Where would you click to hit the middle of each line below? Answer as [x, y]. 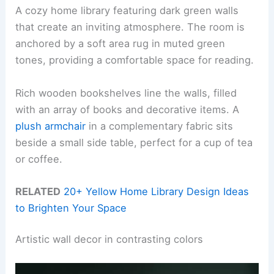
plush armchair [51, 126]
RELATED [38, 191]
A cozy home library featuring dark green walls [127, 11]
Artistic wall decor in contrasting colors [109, 239]
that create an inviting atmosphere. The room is [130, 27]
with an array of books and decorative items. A [128, 109]
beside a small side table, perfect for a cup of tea [134, 142]
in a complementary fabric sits [160, 126]
